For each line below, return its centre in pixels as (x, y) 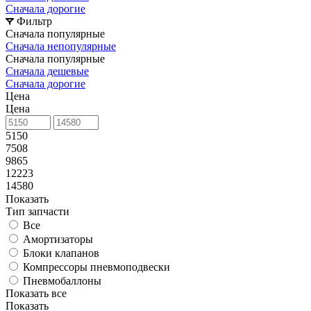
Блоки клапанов (61, 253)
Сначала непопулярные (61, 46)
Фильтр (34, 21)
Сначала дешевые (47, 71)
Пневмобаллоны (62, 280)
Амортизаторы (58, 239)
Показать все (36, 293)
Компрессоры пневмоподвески (96, 267)
